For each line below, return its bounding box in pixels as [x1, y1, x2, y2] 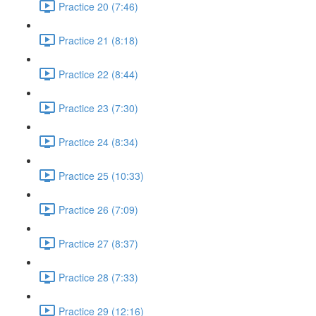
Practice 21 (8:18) [59, 32, 138, 47]
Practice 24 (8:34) [59, 134, 138, 149]
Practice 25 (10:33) [59, 168, 144, 183]
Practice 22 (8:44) [59, 66, 138, 81]
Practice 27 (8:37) [59, 236, 138, 250]
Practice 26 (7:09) [59, 202, 138, 217]
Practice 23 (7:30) [59, 100, 138, 115]
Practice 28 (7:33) [59, 269, 138, 284]
